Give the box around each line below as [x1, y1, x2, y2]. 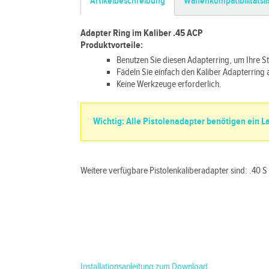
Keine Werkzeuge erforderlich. [116, 79, 222, 90]
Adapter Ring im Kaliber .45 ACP [80, 28, 204, 39]
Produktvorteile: [80, 40, 144, 51]
